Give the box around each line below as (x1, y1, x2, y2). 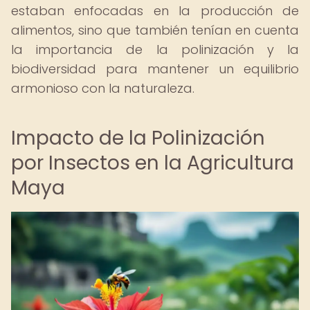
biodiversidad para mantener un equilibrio (11, 60, 299, 77)
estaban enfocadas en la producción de (11, 2, 299, 19)
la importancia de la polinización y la (11, 41, 299, 58)
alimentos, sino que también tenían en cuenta (11, 21, 299, 39)
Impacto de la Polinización (11, 125, 265, 152)
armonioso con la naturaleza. (11, 80, 194, 97)
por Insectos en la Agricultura (11, 149, 294, 176)
